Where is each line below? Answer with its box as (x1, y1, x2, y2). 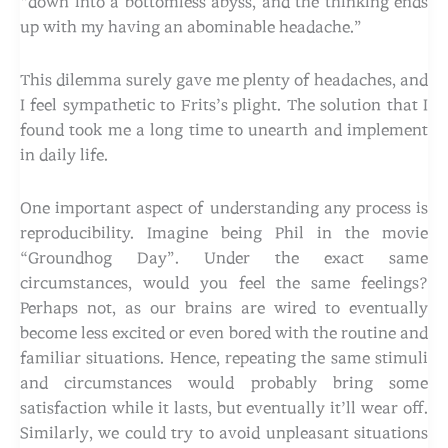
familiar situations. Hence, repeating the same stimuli (20, 349, 428, 366)
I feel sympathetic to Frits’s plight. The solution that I (20, 96, 428, 113)
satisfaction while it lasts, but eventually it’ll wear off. (20, 399, 428, 416)
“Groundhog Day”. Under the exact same (20, 249, 428, 266)
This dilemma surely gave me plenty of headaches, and (20, 71, 428, 88)
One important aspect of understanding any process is (20, 199, 428, 216)
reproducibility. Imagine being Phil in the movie (20, 224, 428, 241)
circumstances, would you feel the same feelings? (20, 274, 428, 291)
